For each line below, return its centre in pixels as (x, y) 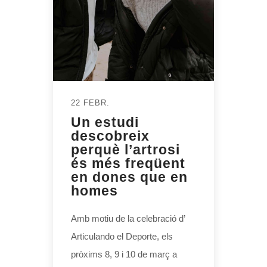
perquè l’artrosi (125, 150)
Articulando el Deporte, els (122, 237)
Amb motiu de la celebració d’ (128, 219)
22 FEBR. (90, 103)
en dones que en (129, 177)
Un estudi (105, 122)
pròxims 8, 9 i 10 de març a (124, 254)
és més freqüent (128, 164)
